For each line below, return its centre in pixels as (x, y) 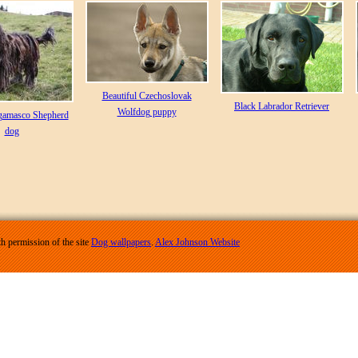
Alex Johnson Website (197, 242)
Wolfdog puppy (147, 112)
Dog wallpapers (121, 242)
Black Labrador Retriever (282, 106)
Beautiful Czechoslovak (147, 96)
